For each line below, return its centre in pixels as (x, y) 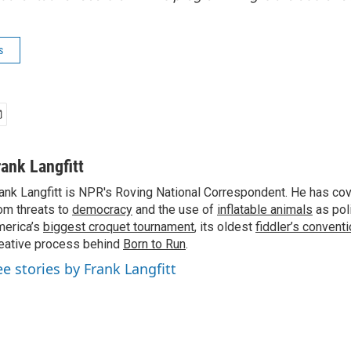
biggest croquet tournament (119, 227)
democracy (102, 210)
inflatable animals (265, 210)
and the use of (175, 210)
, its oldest (225, 227)
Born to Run (154, 244)
